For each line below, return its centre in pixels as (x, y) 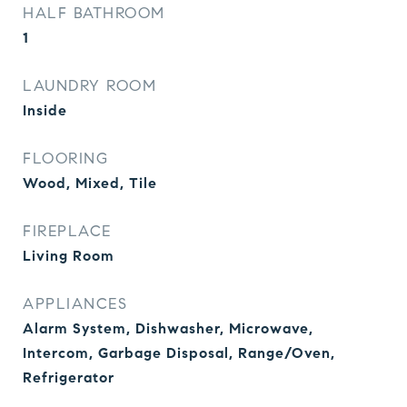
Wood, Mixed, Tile (90, 183)
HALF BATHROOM (94, 13)
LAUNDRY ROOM (89, 86)
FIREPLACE (67, 231)
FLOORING (65, 159)
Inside (45, 110)
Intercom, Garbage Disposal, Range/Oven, (179, 353)
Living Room (69, 256)
